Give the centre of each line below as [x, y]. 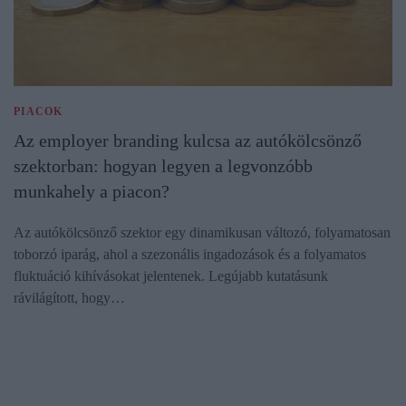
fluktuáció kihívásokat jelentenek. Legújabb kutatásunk [171, 276]
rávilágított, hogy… [69, 298]
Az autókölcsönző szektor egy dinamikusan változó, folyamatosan [202, 233]
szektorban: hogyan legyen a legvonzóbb [163, 166]
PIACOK [38, 112]
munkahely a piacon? [92, 192]
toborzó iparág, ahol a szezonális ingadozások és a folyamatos [190, 255]
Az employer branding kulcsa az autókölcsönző [188, 141]
